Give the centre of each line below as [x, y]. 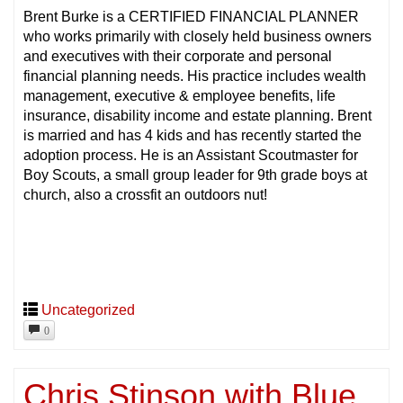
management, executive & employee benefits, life [179, 95]
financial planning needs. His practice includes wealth [195, 76]
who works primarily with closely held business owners [197, 36]
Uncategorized [88, 309]
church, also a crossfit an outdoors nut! [145, 194]
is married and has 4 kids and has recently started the [193, 135]
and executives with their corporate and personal [178, 56]
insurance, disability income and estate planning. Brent [197, 115]
